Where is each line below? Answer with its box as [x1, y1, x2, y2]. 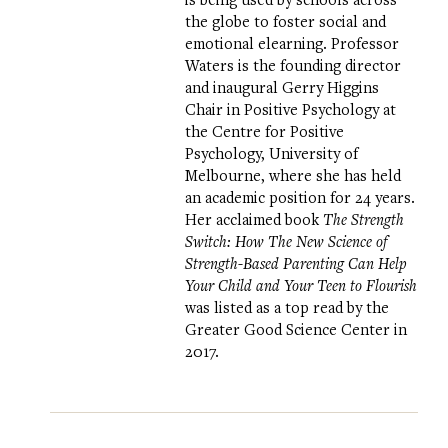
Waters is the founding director [185, 55, 401, 76]
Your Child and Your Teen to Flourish [185, 275, 417, 296]
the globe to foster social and [185, 11, 386, 32]
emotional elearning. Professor [185, 33, 399, 54]
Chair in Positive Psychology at [185, 99, 396, 120]
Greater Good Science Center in [185, 319, 407, 340]
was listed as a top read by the [185, 297, 389, 318]
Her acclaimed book [185, 209, 323, 230]
